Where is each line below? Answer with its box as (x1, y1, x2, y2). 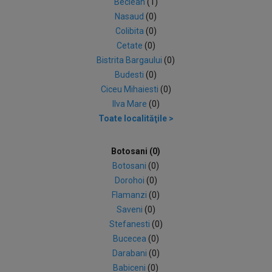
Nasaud (115, 12, 146, 21)
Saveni (116, 205, 144, 214)
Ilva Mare (112, 99, 149, 109)
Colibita (115, 26, 146, 36)
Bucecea (112, 234, 148, 243)
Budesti (115, 70, 146, 80)
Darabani (112, 248, 149, 258)
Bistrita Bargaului (97, 55, 165, 65)
